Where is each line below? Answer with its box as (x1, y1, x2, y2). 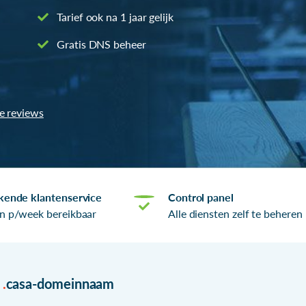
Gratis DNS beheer (54, 37, 146, 51)
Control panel (167, 190, 234, 204)
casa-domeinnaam (5, 275, 115, 292)
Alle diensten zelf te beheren (167, 206, 303, 220)
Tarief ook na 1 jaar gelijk (54, 10, 173, 23)
